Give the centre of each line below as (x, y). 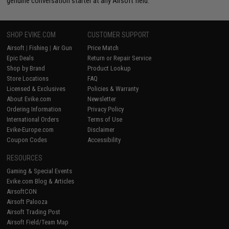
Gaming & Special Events (40, 171)
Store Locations (28, 78)
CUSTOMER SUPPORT (119, 35)
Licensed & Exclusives (36, 88)
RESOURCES (25, 158)
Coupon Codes (27, 140)
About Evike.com (29, 99)
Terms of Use (105, 119)
